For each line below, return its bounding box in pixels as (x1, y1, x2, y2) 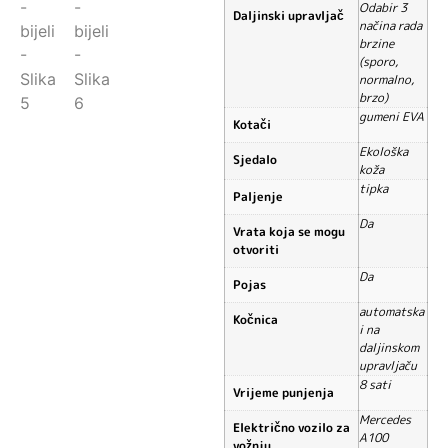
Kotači (233, 115, 271, 133)
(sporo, (359, 52, 398, 70)
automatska (359, 302, 424, 320)
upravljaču (359, 356, 417, 374)
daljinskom (359, 338, 419, 356)
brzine (359, 34, 394, 52)
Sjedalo (233, 150, 277, 168)
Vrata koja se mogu (233, 222, 345, 240)
